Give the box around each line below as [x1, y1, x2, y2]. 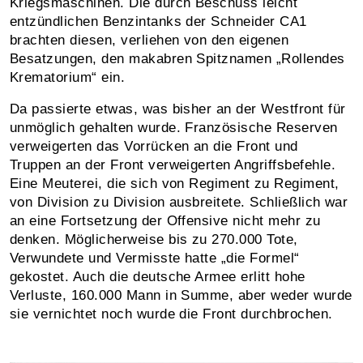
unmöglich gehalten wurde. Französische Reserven [10, 119, 338, 135]
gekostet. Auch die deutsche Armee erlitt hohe [10, 268, 305, 284]
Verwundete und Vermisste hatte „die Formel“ [10, 250, 300, 266]
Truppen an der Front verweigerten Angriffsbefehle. [10, 156, 336, 173]
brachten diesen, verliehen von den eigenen [10, 32, 289, 48]
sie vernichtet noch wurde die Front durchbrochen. [10, 305, 338, 322]
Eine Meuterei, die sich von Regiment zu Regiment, [10, 175, 340, 191]
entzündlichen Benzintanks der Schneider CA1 [10, 13, 307, 29]
